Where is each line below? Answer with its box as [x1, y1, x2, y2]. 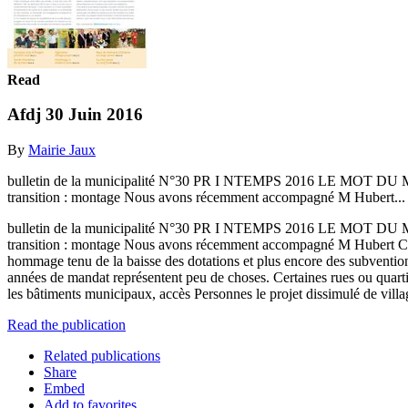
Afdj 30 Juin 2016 [7, 105, 143, 125]
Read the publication [7, 316, 126, 332]
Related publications [44, 347, 160, 363]
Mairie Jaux [28, 141, 96, 158]
